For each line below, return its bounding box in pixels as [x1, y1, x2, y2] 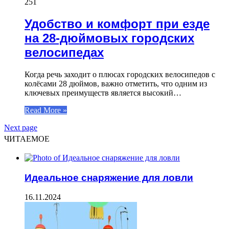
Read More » [25, 106, 67, 114]
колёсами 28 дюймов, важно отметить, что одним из [25, 79, 207, 88]
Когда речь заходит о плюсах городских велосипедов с [25, 70, 215, 79]
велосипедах [25, 45, 104, 60]
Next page [4, 123, 37, 132]
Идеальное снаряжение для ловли [25, 172, 193, 183]
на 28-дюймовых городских [25, 31, 194, 45]
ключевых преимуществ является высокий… [25, 88, 181, 97]
